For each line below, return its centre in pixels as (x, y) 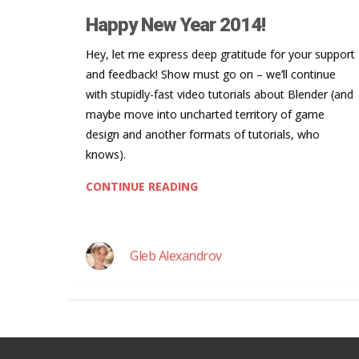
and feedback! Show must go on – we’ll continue (211, 74)
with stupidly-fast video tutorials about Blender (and (220, 94)
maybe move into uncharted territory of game (205, 114)
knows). (106, 154)
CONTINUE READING (142, 186)
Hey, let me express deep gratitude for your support (220, 54)
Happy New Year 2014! (175, 24)
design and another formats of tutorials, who (203, 134)
